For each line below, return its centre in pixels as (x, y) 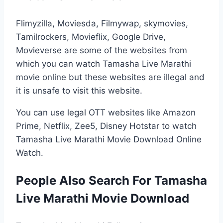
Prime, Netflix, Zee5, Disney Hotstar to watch (106, 126)
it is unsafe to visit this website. (79, 90)
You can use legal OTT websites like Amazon (106, 112)
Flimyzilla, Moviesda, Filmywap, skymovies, (102, 23)
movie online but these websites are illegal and (110, 77)
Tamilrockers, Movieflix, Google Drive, (91, 37)
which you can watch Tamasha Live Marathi (104, 63)
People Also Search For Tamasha (111, 180)
